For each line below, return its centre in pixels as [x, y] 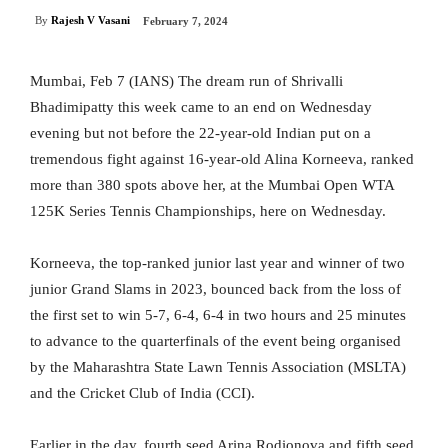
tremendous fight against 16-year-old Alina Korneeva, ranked [222, 159]
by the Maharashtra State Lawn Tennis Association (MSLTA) [218, 367]
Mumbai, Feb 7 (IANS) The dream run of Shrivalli [186, 81]
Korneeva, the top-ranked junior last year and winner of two [217, 263]
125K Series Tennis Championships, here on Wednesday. [208, 211]
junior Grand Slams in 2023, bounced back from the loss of [215, 289]
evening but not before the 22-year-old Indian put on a [200, 133]
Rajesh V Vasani [90, 20]
